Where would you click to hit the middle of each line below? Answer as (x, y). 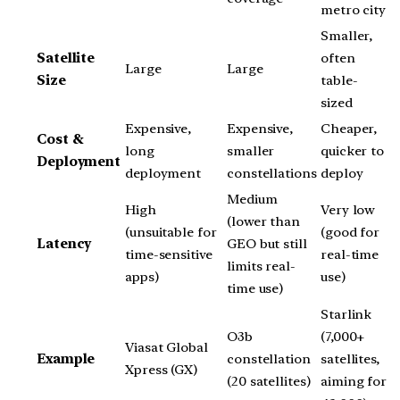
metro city (354, 10)
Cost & (60, 140)
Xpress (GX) (161, 370)
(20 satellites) (269, 382)
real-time (350, 255)
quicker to (353, 151)
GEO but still (267, 244)
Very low (348, 210)
